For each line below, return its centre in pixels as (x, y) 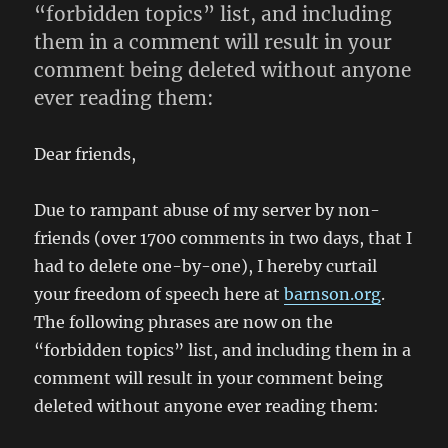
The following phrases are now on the (184, 322)
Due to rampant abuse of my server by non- (207, 210)
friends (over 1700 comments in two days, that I (223, 238)
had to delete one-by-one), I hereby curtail (206, 266)
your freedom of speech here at (159, 294)
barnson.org (333, 294)
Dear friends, (85, 154)
